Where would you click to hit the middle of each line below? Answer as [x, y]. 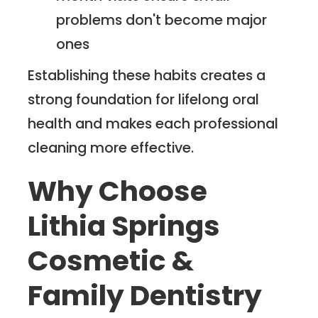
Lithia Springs [124, 226]
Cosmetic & [111, 261]
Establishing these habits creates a [147, 76]
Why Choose [118, 191]
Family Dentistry [145, 295]
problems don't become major [162, 20]
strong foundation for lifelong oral [144, 100]
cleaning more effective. [111, 148]
